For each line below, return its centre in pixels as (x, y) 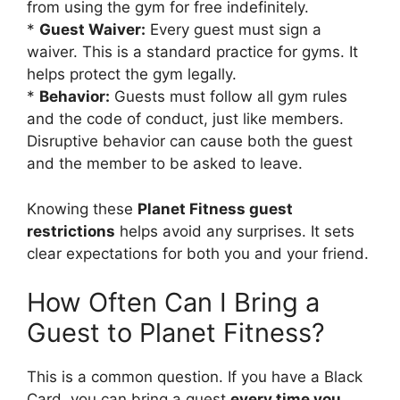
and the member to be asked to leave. (165, 164)
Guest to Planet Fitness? (176, 333)
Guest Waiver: (92, 30)
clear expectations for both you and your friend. (198, 253)
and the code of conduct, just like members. (185, 119)
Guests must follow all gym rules (229, 97)
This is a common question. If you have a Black (195, 377)
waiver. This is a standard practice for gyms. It (192, 52)
